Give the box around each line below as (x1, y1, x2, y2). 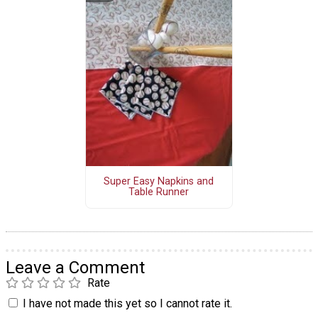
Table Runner (128, 186, 190, 199)
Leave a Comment (6, 257, 145, 278)
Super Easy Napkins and (104, 175, 214, 188)
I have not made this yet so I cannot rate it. (23, 296, 232, 310)
